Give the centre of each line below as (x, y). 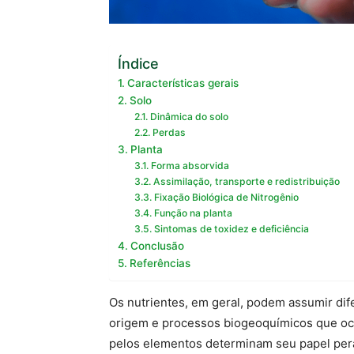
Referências (160, 263)
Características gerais (183, 83)
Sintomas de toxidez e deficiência (231, 228)
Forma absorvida (190, 165)
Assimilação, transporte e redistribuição (246, 181)
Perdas (169, 132)
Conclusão (157, 245)
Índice (138, 63)
